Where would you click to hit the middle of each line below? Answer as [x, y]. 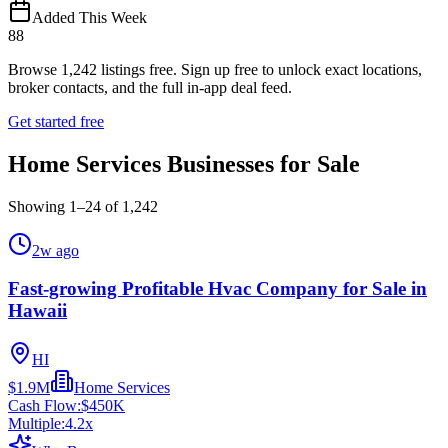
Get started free [56, 121]
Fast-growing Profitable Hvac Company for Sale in [217, 289]
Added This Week [89, 17]
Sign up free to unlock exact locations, [301, 69]
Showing [38, 206]
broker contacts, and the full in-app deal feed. [150, 87]
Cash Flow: [44, 406]
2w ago [55, 250]
